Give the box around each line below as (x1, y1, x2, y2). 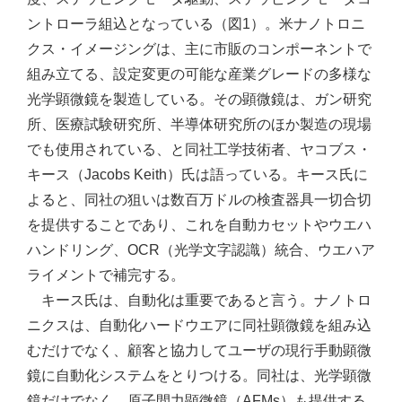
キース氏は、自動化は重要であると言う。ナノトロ (27, 293, 371, 308)
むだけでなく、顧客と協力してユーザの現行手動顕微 (27, 343, 371, 358)
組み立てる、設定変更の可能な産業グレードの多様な (27, 66, 371, 82)
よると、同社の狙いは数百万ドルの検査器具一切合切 (27, 192, 371, 207)
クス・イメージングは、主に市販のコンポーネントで (27, 41, 371, 57)
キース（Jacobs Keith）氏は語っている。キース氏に (27, 167, 368, 182)
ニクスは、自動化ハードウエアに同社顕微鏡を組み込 (27, 318, 371, 333)
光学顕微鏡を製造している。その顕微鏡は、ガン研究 (27, 92, 371, 107)
